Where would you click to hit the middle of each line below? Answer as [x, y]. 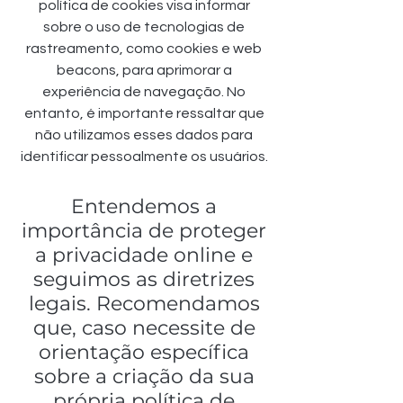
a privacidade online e [144, 255]
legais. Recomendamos [144, 304]
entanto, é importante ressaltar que [144, 114]
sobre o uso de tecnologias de [144, 27]
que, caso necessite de [144, 328]
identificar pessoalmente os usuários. [144, 157]
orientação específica [144, 353]
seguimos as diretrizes [144, 280]
